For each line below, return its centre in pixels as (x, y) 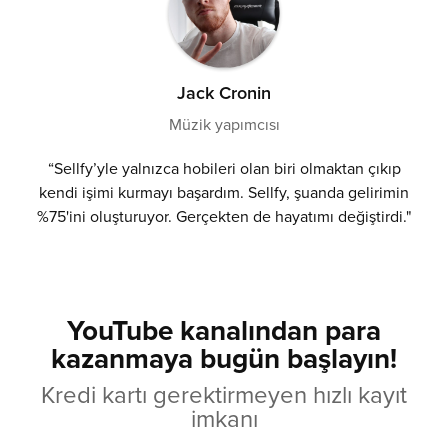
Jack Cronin (224, 93)
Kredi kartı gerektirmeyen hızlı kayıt (224, 394)
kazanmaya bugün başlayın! (224, 358)
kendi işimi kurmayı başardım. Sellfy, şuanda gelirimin (224, 192)
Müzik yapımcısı (224, 124)
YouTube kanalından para (224, 330)
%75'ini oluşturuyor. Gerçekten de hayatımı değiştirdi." (224, 216)
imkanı (224, 418)
